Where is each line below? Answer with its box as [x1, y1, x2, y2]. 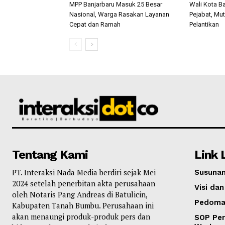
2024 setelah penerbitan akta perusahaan [12, 178, 155, 188]
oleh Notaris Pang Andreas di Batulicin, [12, 189, 147, 199]
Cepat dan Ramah [69, 20, 121, 28]
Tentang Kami [12, 147, 88, 162]
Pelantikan [189, 20, 219, 28]
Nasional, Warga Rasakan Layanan [69, 10, 169, 18]
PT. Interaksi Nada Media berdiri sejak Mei [12, 167, 156, 177]
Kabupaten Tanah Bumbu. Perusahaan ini [12, 200, 154, 210]
